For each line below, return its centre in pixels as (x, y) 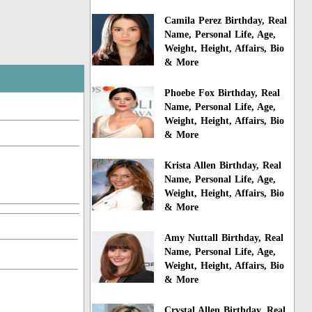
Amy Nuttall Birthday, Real (224, 237)
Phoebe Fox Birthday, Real (223, 93)
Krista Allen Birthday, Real (223, 166)
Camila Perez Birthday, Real (226, 21)
